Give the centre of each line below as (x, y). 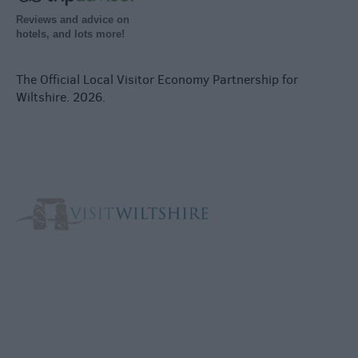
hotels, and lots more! (70, 34)
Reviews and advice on (73, 19)
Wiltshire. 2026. (61, 97)
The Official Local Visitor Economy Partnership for (157, 79)
